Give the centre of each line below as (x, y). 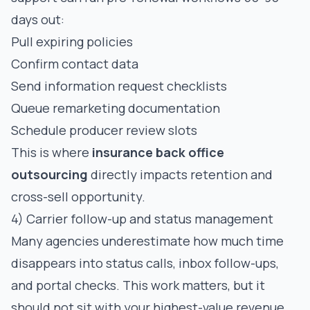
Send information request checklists (119, 86)
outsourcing (49, 174)
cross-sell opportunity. (78, 197)
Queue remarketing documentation (116, 108)
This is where (52, 152)
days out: (38, 19)
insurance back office (158, 152)
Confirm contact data (75, 64)
